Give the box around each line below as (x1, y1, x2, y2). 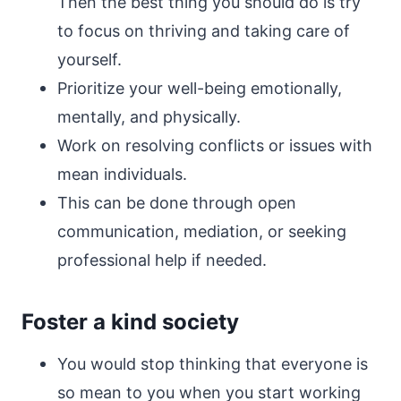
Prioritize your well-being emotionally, (57, 79, 342, 98)
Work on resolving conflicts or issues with (57, 136, 372, 155)
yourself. (57, 50, 122, 69)
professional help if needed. (57, 251, 267, 269)
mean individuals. (57, 165, 187, 183)
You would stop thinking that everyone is (57, 354, 368, 373)
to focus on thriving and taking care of (57, 21, 350, 40)
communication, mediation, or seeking (57, 222, 346, 241)
